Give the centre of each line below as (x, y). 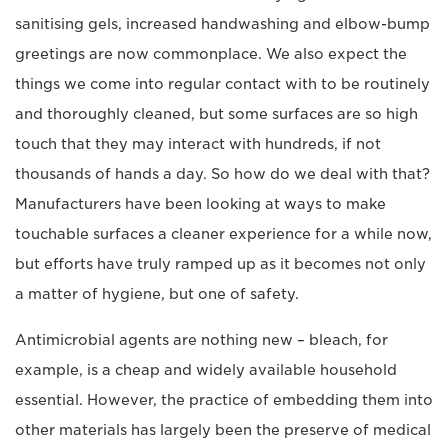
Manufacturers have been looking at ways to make (200, 204)
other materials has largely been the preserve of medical (223, 430)
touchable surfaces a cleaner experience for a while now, (223, 234)
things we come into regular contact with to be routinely (222, 84)
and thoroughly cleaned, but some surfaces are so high (216, 114)
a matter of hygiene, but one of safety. (157, 294)
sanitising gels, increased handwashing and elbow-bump (222, 24)
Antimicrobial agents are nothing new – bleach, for (201, 340)
